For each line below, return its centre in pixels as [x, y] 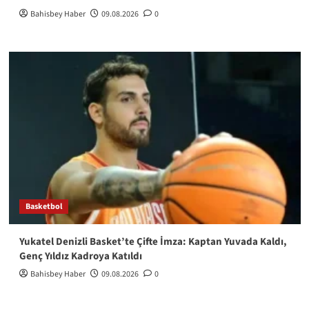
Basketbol [43, 206]
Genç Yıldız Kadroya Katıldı [80, 256]
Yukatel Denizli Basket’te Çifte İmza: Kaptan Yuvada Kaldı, [153, 241]
